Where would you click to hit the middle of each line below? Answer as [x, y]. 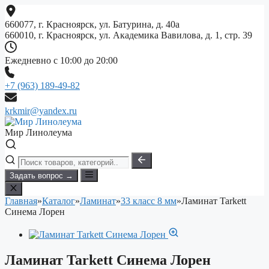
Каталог [59, 201]
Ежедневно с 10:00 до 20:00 [61, 60]
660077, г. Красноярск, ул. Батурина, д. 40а [92, 24]
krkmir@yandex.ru [41, 111]
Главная [21, 201]
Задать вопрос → [41, 176]
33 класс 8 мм [149, 201]
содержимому [32, 31]
